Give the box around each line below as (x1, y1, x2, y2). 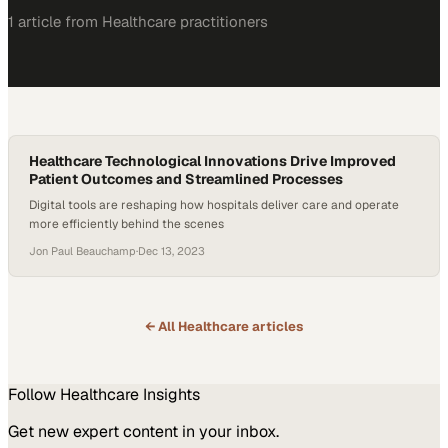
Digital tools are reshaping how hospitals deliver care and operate (29, 197, 399, 213)
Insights (139, 384, 200, 405)
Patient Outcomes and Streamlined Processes (29, 170, 343, 188)
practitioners (176, 12, 268, 31)
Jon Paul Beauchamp (29, 244, 136, 258)
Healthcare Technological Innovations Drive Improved (29, 152, 396, 170)
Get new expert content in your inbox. (8, 421, 279, 442)
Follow (8, 384, 60, 405)
